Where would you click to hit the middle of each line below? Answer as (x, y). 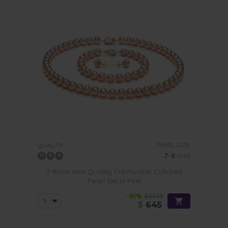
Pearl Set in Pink (114, 181)
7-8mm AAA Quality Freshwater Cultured (114, 172)
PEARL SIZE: (174, 145)
